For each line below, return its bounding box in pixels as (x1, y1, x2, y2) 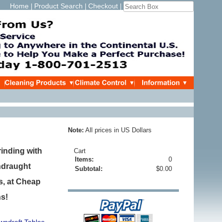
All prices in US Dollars (84, 126, 152, 134)
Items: (75, 156, 94, 163)
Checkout (88, 2, 118, 10)
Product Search (34, 2, 83, 10)
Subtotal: (75, 165, 103, 172)
